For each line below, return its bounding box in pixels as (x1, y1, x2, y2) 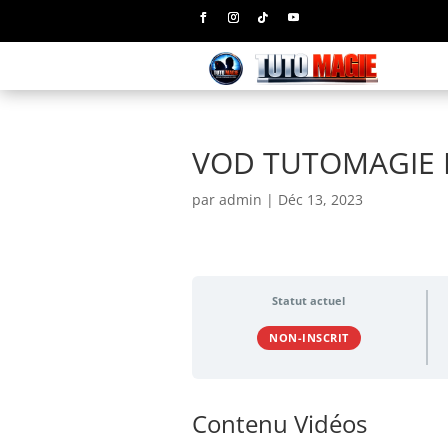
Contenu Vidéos (192, 406, 367, 440)
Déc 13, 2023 (278, 190, 363, 210)
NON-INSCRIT (269, 330, 349, 346)
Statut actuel (272, 294, 346, 309)
